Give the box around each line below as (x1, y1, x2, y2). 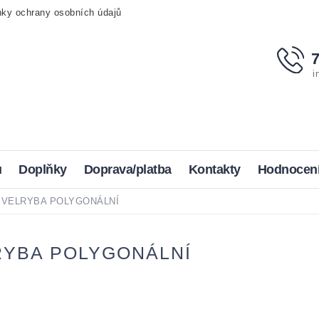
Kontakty (188, 162, 241, 177)
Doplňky (19, 162, 67, 177)
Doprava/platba (83, 162, 172, 177)
